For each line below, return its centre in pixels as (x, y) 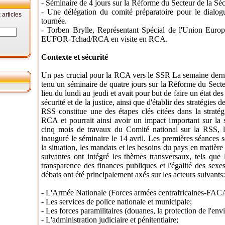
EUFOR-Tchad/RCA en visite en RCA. (104, 39)
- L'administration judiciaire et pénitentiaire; (110, 220)
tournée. (54, 21)
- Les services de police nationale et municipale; (117, 202)
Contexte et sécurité (75, 57)
